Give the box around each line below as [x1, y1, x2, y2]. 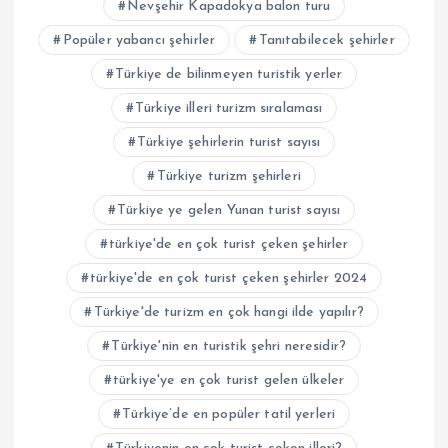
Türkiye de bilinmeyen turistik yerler [115, 67, 343, 82]
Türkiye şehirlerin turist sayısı [136, 135, 321, 150]
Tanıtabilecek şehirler [258, 33, 395, 48]
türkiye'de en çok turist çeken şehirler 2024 [90, 271, 368, 286]
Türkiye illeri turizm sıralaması [134, 101, 323, 116]
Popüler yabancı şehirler [62, 33, 216, 48]
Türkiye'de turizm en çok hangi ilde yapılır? [93, 305, 364, 320]
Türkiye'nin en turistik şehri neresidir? [111, 339, 347, 354]
